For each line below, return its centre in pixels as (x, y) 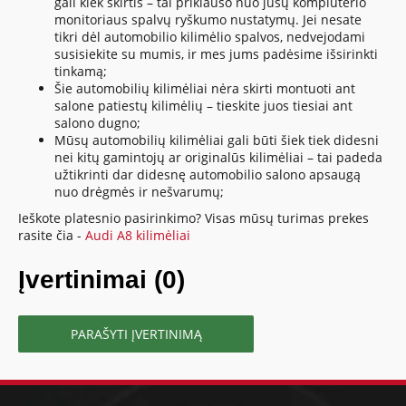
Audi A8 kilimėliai (138, 235)
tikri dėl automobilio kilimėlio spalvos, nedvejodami (210, 36)
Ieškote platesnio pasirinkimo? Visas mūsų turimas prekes (194, 217)
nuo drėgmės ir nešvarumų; (140, 191)
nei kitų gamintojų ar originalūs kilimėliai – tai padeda (219, 157)
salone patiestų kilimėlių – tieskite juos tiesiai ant (204, 105)
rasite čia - (52, 235)
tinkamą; (81, 71)
